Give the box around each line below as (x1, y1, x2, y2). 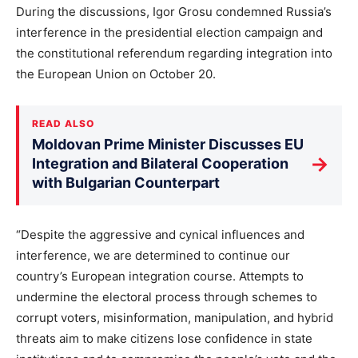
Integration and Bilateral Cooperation (32, 155, 288, 173)
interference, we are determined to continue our (16, 248, 290, 264)
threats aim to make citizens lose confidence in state (16, 331, 312, 347)
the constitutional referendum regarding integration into (16, 46, 332, 62)
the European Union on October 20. (16, 66, 216, 82)
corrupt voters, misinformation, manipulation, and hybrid (16, 310, 333, 326)
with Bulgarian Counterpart (32, 174, 220, 192)
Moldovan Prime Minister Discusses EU (32, 136, 304, 153)
